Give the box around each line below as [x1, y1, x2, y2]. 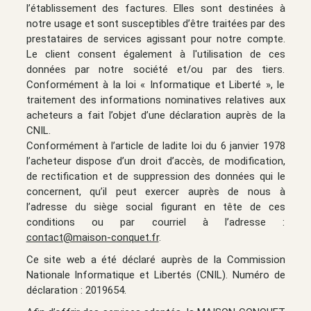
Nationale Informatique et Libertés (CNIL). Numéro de [26, 268, 285, 281]
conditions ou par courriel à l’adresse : [26, 215, 285, 228]
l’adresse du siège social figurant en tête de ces [26, 200, 285, 213]
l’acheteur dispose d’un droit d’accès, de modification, [26, 154, 285, 167]
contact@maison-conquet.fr [26, 230, 159, 244]
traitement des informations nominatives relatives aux [26, 93, 285, 106]
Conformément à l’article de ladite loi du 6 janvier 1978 [26, 139, 285, 152]
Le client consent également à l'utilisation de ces [26, 47, 285, 60]
